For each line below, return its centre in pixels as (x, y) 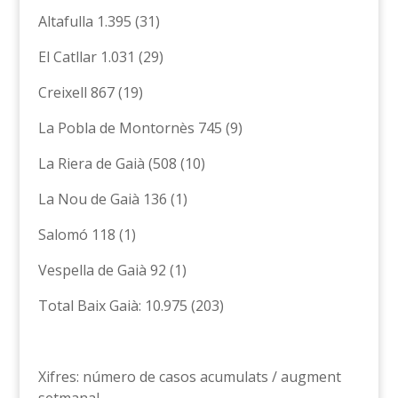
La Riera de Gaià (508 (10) (121, 163)
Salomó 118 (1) (87, 234)
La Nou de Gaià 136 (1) (112, 199)
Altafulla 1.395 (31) (99, 21)
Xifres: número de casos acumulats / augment (189, 376)
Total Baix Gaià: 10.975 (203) (131, 305)
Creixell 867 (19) (90, 92)
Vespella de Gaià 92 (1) (112, 270)
